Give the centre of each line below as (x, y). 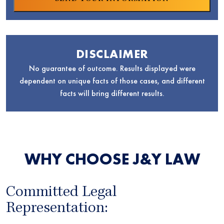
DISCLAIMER (112, 54)
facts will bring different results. (112, 93)
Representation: (57, 209)
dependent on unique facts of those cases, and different (112, 81)
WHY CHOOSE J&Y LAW (112, 159)
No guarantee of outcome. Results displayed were (112, 68)
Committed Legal (61, 193)
